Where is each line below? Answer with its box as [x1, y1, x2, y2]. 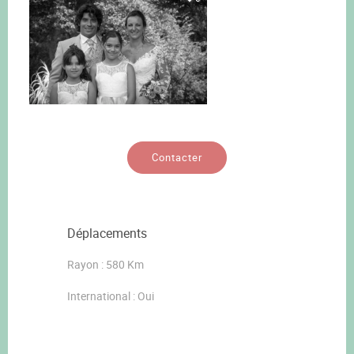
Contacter [152, 150, 202, 165]
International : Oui [67, 288, 154, 304]
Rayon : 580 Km [67, 257, 144, 273]
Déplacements [67, 224, 147, 243]
